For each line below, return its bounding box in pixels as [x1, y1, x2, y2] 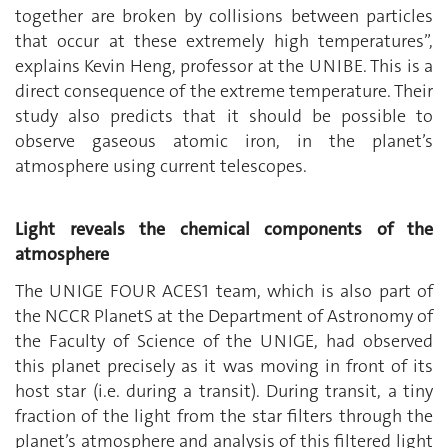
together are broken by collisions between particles [15, 4, 433, 29]
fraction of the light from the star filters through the [15, 404, 433, 429]
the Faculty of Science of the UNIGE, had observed [15, 329, 433, 354]
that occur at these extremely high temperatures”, [15, 29, 433, 54]
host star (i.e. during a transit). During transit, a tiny [15, 379, 433, 404]
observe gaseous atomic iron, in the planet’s [15, 129, 433, 154]
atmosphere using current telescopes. [15, 154, 307, 179]
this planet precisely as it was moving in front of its [15, 354, 433, 379]
